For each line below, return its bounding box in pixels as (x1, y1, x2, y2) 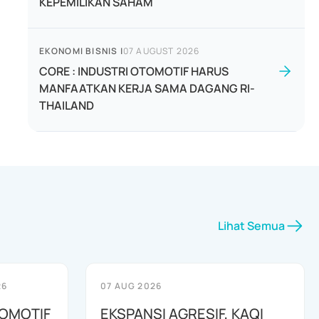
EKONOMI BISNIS (38, 45, 118, 57)
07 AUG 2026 (100, 280, 162, 292)
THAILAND (38, 98, 94, 113)
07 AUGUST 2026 (122, 45, 200, 57)
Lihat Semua (218, 218, 285, 234)
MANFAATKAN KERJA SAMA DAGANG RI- (38, 80, 255, 96)
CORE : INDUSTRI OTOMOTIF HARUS (38, 63, 229, 79)
